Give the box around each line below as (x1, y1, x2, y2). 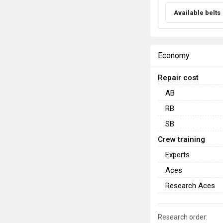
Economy (158, 50, 190, 60)
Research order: (158, 213, 208, 222)
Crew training (158, 134, 205, 144)
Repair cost (158, 73, 199, 82)
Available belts (174, 8, 221, 16)
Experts (165, 150, 190, 159)
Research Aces (165, 181, 215, 190)
